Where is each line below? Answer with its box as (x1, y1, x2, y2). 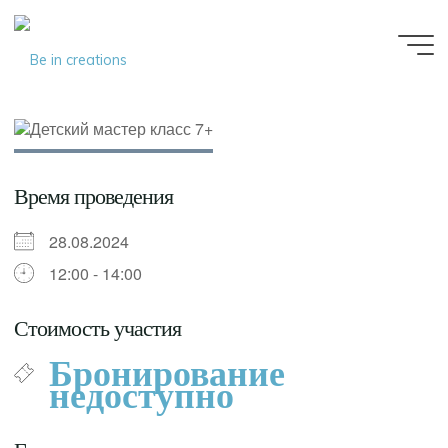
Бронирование (49, 353, 286, 394)
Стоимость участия (14, 315, 182, 341)
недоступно (49, 375, 235, 416)
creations (134, 81, 228, 107)
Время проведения (14, 183, 174, 209)
